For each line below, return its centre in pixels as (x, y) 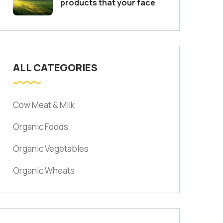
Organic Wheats (44, 170)
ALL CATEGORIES (55, 67)
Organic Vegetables (51, 149)
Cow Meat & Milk (44, 105)
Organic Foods (41, 127)
